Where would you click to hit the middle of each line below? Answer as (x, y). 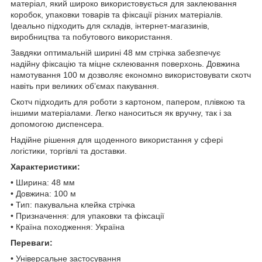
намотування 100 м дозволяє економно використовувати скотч (131, 75)
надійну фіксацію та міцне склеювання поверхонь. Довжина (125, 63)
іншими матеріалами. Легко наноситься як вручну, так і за (121, 113)
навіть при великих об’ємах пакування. (85, 86)
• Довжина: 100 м (43, 193)
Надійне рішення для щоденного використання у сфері (117, 139)
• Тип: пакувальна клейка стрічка (73, 204)
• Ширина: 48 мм (43, 182)
